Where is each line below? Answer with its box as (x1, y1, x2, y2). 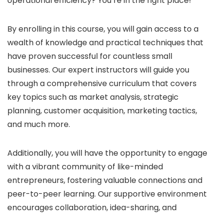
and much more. (7, 118, 70, 130)
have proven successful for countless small (7, 50, 172, 62)
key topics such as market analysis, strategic (7, 91, 179, 103)
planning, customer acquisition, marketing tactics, (7, 105, 197, 116)
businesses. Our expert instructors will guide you (7, 64, 189, 75)
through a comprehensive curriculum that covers (7, 77, 197, 89)
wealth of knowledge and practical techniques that (7, 36, 203, 48)
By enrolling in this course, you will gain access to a (7, 23, 199, 35)
